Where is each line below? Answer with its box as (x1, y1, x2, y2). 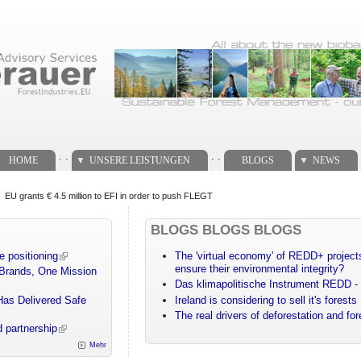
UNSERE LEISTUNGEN (89, 154, 190, 166)
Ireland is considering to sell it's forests (175, 293, 358, 306)
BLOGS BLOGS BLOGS (151, 222, 302, 238)
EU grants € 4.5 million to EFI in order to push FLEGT (5, 190, 214, 201)
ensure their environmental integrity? (175, 263, 345, 276)
